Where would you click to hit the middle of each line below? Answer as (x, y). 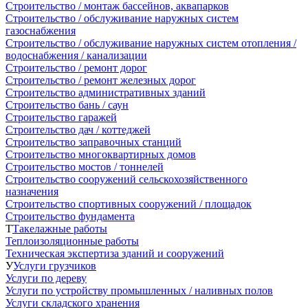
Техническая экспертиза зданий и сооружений (115, 253)
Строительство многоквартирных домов (101, 154)
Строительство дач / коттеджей (78, 129)
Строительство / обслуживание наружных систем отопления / (151, 43)
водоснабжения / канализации (76, 55)
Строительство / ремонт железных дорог (101, 80)
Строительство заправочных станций (93, 142)
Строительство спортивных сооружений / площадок (129, 203)
